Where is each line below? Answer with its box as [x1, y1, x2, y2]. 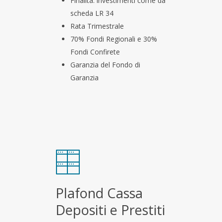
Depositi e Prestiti [55, 200, 165, 219]
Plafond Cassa [55, 183, 143, 202]
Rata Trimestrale [70, 21, 124, 31]
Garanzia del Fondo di [70, 59, 140, 69]
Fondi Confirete [70, 47, 120, 56]
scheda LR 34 [70, 8, 113, 18]
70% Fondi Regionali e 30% [70, 34, 157, 44]
